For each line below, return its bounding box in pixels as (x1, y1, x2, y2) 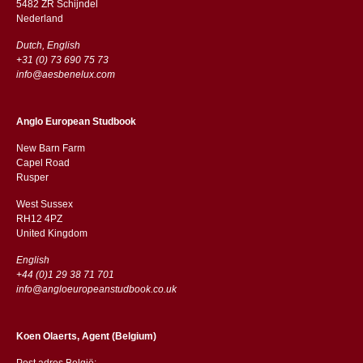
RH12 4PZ (15, 212, 65, 224)
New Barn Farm (15, 142, 85, 154)
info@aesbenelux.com (15, 68, 115, 80)
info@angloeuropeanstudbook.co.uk (15, 283, 177, 295)
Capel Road (15, 156, 70, 169)
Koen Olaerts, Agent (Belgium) (15, 330, 156, 342)
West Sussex (15, 198, 73, 210)
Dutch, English (15, 39, 80, 51)
